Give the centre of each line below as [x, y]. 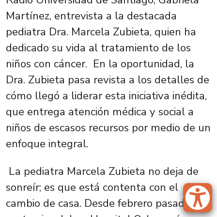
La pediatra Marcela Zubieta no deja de [102, 171]
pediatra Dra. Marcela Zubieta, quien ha [101, 32]
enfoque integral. [47, 144]
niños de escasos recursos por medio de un [108, 128]
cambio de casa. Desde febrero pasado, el [105, 203]
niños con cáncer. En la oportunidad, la [100, 64]
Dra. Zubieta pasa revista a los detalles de [108, 80]
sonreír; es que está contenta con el [92, 187]
